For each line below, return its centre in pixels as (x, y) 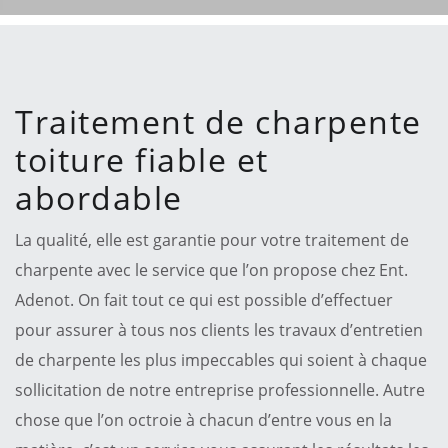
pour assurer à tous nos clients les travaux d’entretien (219, 329)
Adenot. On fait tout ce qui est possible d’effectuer (204, 299)
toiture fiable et (142, 159)
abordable (99, 197)
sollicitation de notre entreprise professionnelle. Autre (220, 389)
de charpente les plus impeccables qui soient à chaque (221, 359)
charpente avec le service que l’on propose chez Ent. (211, 269)
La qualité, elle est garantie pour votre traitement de (212, 239)
